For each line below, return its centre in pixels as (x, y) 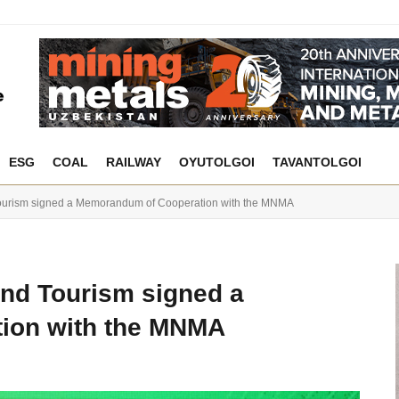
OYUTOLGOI (217, 162)
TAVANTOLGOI (317, 162)
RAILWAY (134, 162)
